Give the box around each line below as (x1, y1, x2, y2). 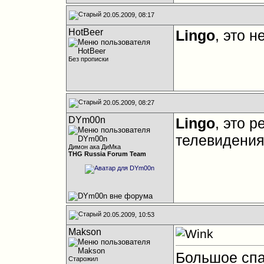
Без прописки (68, 55, 108, 62)
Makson (68, 227, 101, 237)
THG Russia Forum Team (68, 150, 146, 157)
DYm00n (68, 115, 105, 125)
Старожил (68, 255, 98, 262)
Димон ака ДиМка (68, 143, 121, 150)
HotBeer (68, 27, 103, 37)
